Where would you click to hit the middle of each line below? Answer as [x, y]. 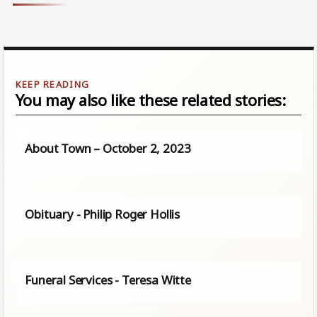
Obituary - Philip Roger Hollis [103, 214]
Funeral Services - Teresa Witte [108, 280]
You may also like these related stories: [150, 100]
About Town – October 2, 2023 [108, 149]
